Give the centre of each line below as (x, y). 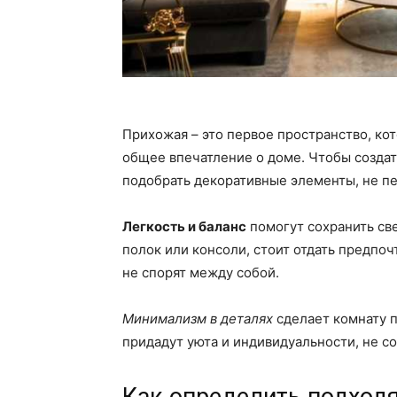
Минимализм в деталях (198, 319)
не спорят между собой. (201, 273)
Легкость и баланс (184, 227)
